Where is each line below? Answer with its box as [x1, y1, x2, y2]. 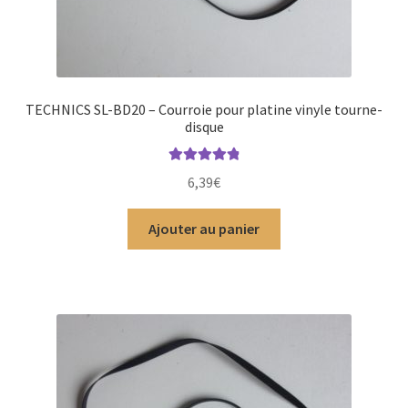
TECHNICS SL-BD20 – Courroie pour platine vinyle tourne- [25, 99, 382, 118]
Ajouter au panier [148, 219, 260, 238]
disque [184, 117, 224, 136]
